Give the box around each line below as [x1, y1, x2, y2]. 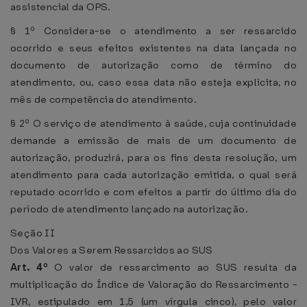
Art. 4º [10, 260, 55, 274]
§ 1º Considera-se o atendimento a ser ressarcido [10, 24, 297, 38]
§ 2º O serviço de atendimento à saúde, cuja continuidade [10, 116, 297, 130]
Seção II [10, 226, 56, 240]
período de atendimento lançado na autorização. [10, 202, 248, 216]
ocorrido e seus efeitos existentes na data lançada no [10, 41, 297, 55]
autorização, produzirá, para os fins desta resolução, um [10, 151, 297, 164]
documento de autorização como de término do [10, 58, 297, 72]
